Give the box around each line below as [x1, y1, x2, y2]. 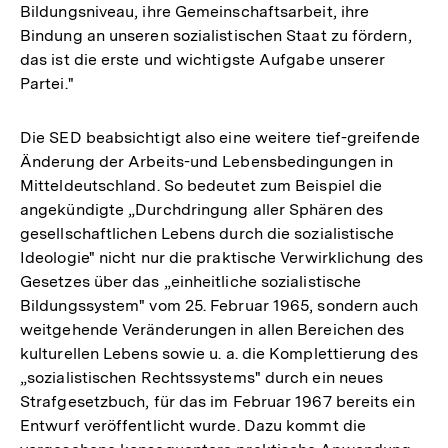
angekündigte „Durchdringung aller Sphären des [20, 200, 384, 219]
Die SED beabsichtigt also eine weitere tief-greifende [20, 128, 420, 147]
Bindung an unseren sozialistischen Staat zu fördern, [20, 26, 412, 45]
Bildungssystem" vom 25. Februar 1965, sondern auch [20, 296, 419, 315]
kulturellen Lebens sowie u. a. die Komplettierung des [20, 344, 418, 363]
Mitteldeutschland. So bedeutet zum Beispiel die [20, 176, 383, 195]
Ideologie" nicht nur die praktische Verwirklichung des [20, 248, 423, 267]
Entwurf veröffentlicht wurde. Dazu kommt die [20, 416, 366, 435]
